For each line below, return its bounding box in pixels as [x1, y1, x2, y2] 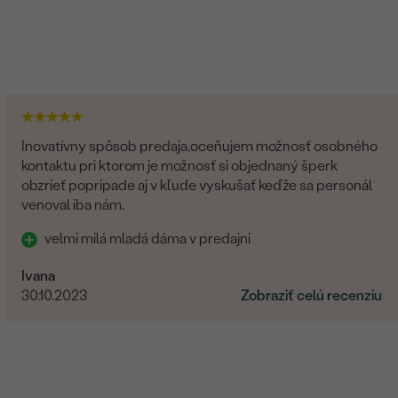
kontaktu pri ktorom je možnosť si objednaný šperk [21, 156, 338, 174]
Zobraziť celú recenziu [240, 286, 382, 304]
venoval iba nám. [21, 195, 125, 213]
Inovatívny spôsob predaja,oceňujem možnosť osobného [21, 137, 378, 155]
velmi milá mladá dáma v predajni [44, 229, 254, 247]
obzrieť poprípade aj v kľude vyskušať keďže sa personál [21, 176, 373, 194]
